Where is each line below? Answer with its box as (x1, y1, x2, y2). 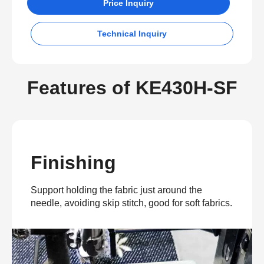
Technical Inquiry (97, 28, 167, 38)
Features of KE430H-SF (27, 77, 237, 98)
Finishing (31, 151, 116, 173)
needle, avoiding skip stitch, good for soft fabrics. (31, 197, 232, 208)
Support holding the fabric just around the (31, 184, 202, 195)
